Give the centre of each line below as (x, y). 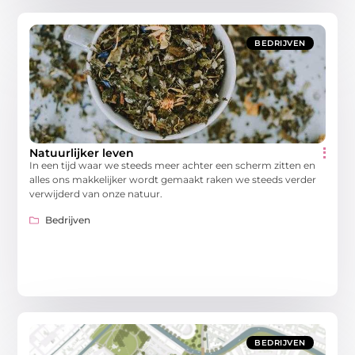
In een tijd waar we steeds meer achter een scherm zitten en (173, 166)
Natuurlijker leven (82, 153)
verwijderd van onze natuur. (96, 194)
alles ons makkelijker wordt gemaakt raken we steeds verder (173, 180)
